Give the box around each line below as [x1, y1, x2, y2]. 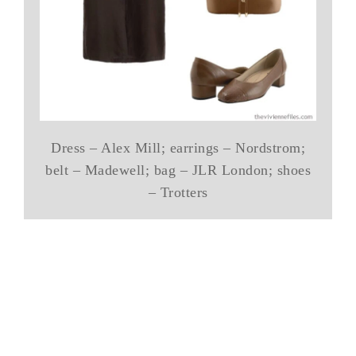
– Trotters [148, 184, 208, 200]
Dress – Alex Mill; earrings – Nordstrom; [51, 139, 305, 156]
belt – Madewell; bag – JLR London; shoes [45, 161, 311, 178]
